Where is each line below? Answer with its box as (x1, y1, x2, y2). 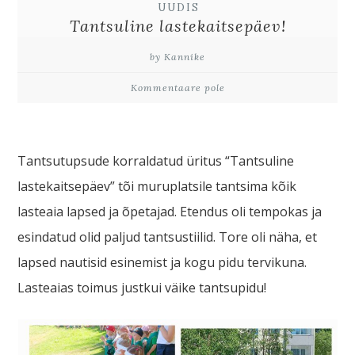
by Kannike (150, 50, 205, 63)
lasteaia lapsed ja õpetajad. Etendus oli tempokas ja (17, 202, 323, 220)
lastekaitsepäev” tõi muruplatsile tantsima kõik (17, 177, 297, 195)
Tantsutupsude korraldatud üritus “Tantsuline (17, 151, 295, 170)
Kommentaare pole (130, 81, 225, 94)
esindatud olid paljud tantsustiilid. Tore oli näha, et (17, 227, 318, 246)
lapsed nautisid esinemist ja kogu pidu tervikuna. (17, 253, 307, 271)
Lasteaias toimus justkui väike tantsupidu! (17, 278, 267, 296)
